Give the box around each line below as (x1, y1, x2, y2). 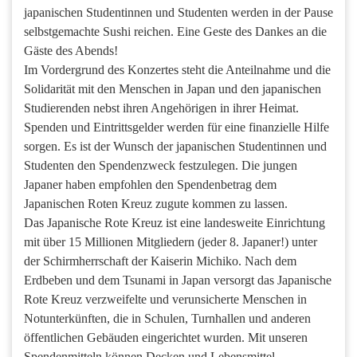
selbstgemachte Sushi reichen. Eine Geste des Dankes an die (24, 24, 327, 38)
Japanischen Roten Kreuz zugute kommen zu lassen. (24, 196, 288, 210)
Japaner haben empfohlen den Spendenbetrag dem (24, 177, 277, 191)
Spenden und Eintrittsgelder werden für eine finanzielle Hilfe (24, 120, 329, 134)
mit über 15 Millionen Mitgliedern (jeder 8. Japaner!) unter (24, 234, 317, 249)
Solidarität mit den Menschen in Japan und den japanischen (24, 81, 321, 96)
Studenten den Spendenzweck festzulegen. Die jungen (24, 158, 297, 172)
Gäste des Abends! (24, 43, 118, 57)
